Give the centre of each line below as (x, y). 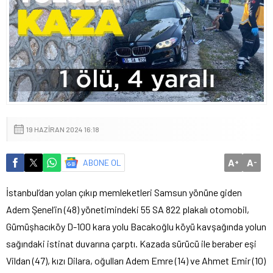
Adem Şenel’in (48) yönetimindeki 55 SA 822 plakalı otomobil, (128, 209)
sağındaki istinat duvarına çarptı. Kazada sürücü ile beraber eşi (131, 243)
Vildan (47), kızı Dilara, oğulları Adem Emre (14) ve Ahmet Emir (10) (136, 260)
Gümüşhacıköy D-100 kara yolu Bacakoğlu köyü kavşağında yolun (136, 226)
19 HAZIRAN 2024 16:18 (63, 129)
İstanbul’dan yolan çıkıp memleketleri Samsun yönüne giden (124, 192)
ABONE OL (102, 162)
